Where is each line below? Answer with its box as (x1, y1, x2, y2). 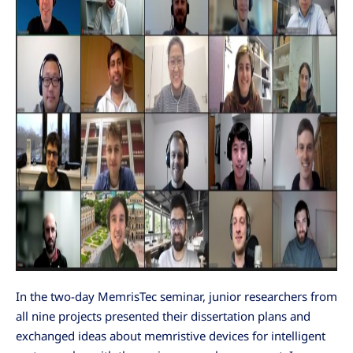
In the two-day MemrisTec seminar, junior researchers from (16, 288, 337, 304)
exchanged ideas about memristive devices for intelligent (16, 327, 325, 344)
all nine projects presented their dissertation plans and (16, 307, 310, 324)
